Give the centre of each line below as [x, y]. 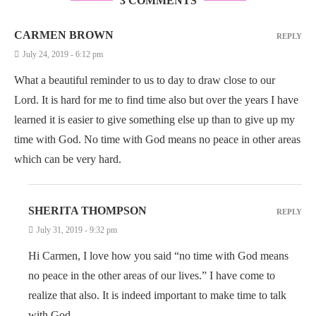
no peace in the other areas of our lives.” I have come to [152, 275]
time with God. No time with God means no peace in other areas [157, 139]
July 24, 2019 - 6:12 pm [63, 54]
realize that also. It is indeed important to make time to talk [157, 295]
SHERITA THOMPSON [87, 211]
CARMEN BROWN [64, 35]
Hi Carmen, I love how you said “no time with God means [158, 256]
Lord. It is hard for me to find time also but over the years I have [156, 100]
